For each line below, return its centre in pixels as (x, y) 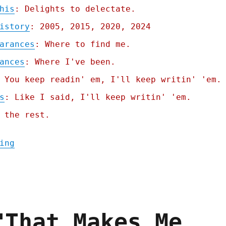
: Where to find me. (82, 44)
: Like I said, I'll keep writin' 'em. (98, 97)
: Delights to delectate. (75, 9)
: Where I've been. (70, 62)
